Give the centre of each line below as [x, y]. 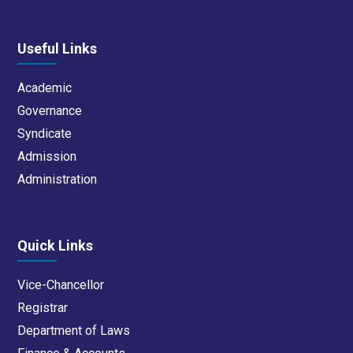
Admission [47, 157]
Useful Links [58, 49]
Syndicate [45, 134]
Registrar [43, 308]
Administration [58, 180]
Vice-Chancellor [61, 285]
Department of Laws [74, 331]
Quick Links [56, 246]
